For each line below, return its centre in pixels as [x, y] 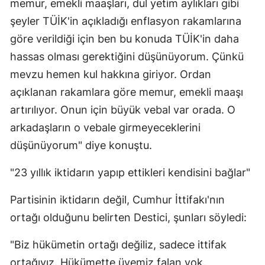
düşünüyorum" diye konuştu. [81, 146]
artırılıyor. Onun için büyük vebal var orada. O [123, 110]
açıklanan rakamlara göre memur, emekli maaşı [127, 92]
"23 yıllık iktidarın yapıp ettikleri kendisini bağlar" [130, 173]
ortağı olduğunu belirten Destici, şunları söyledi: [128, 218]
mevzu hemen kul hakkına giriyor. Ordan [111, 75]
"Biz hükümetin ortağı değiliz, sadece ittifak [118, 245]
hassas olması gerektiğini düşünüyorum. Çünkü [127, 57]
